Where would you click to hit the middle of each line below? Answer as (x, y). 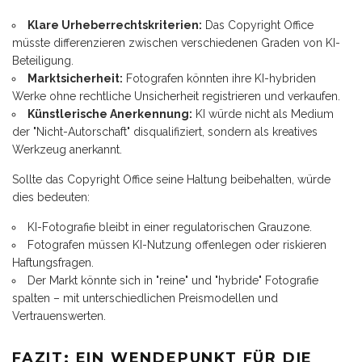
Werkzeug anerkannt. (67, 149)
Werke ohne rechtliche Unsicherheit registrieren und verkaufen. (176, 96)
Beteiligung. (43, 60)
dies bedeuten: (51, 197)
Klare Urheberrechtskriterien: (115, 25)
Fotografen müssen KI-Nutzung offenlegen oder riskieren (177, 244)
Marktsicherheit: (75, 78)
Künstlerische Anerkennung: (110, 114)
